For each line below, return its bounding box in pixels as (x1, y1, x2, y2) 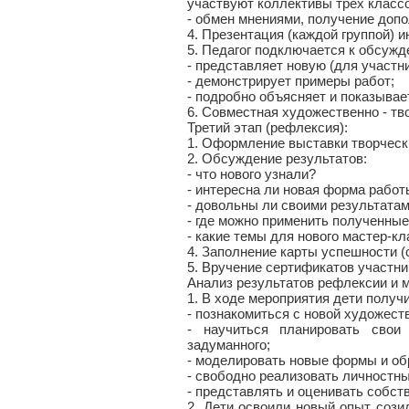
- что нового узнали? (187, 166, 316, 182)
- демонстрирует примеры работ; (187, 73, 394, 89)
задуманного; (187, 337, 270, 352)
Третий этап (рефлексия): (187, 120, 348, 135)
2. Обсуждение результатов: (187, 151, 367, 166)
